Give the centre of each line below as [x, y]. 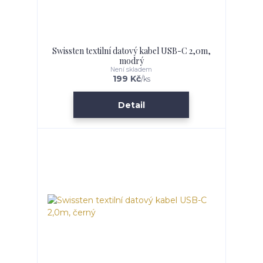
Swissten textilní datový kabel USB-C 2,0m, [131, 50]
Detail [131, 105]
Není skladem [131, 69]
